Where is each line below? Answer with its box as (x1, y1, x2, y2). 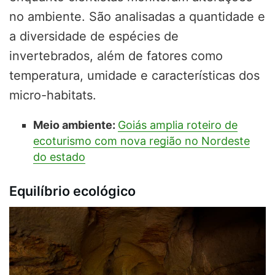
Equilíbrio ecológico (9, 182, 136, 199)
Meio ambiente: (33, 118, 118, 131)
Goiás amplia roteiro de (117, 118, 238, 131)
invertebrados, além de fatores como (9, 48, 223, 63)
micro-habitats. (9, 87, 96, 103)
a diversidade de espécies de (9, 28, 179, 44)
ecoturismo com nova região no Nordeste (33, 134, 250, 147)
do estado (33, 150, 85, 163)
